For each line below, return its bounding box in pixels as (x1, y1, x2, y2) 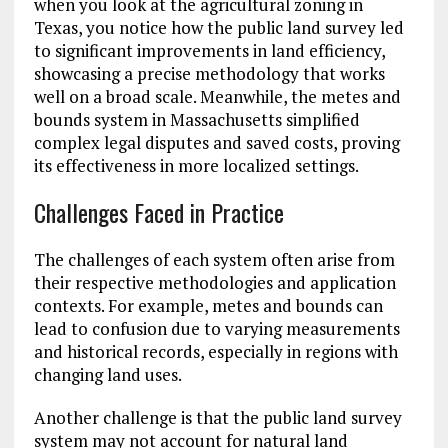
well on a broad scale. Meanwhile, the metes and (33, 85, 401, 109)
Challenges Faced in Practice (33, 194, 284, 231)
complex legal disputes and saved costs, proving (33, 131, 400, 155)
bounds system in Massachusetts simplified (33, 108, 360, 132)
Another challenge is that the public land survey (33, 406, 402, 430)
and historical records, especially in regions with (33, 340, 398, 364)
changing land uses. (33, 363, 182, 387)
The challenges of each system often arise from (33, 248, 395, 272)
